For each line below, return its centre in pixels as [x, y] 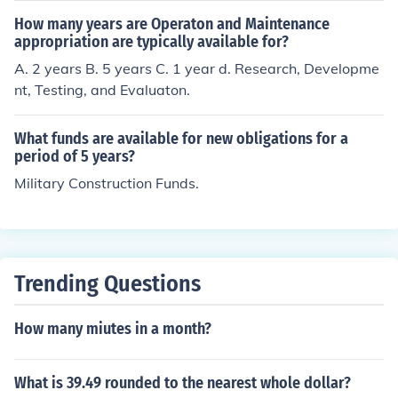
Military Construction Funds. [107, 183]
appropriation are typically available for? [151, 42]
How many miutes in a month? [113, 329]
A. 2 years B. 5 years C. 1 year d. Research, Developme [197, 68]
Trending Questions [107, 284]
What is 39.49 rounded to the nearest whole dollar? [183, 383]
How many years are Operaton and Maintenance [172, 24]
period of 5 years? [75, 156]
